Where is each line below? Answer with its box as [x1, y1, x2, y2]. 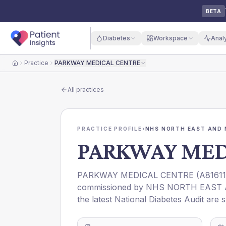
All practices [68, 86, 104, 93]
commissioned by [77, 182, 146, 192]
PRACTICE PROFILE [77, 126, 142, 132]
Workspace [153, 34, 188, 42]
